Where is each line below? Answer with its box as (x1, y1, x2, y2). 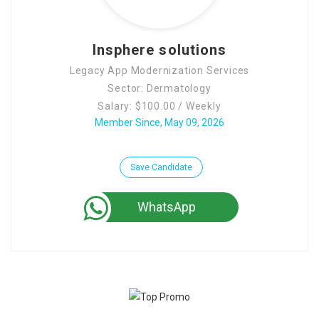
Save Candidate (130, 162, 192, 172)
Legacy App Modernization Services (69, 65, 250, 76)
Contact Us (30, 6, 79, 18)
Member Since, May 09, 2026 (95, 117, 224, 128)
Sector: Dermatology (108, 83, 211, 94)
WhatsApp (137, 199, 196, 214)
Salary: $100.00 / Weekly (98, 100, 221, 112)
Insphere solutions (92, 41, 227, 58)
